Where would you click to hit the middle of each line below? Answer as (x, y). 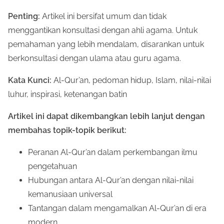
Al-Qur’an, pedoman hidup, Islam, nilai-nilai (131, 80)
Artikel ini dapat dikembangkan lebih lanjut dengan (106, 116)
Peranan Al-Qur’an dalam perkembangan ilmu (113, 152)
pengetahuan (52, 166)
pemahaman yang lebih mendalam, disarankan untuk (106, 44)
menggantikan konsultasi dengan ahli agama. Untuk (103, 30)
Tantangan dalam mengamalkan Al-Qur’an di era (117, 208)
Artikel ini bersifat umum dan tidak (103, 16)
